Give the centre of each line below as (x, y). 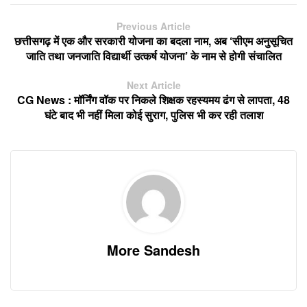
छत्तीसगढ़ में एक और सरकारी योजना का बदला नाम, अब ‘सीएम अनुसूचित (153, 40)
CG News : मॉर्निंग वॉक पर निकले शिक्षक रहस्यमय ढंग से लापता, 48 (153, 99)
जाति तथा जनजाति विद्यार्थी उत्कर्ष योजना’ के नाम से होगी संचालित (153, 56)
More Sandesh (153, 249)
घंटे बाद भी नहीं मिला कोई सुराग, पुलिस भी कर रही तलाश (153, 114)
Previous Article (153, 26)
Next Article (153, 85)
